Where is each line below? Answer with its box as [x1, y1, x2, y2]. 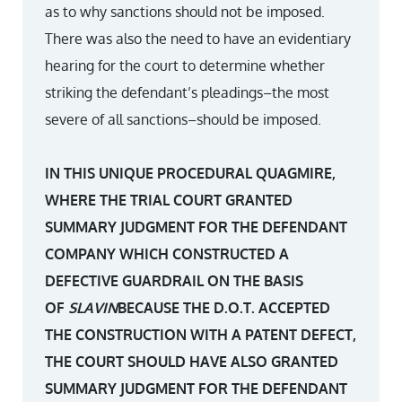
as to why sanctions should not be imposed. [45, 3, 325, 21]
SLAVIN [68, 299, 118, 317]
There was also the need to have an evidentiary [45, 30, 351, 48]
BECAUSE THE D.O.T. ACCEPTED [118, 299, 330, 317]
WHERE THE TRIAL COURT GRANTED [45, 191, 293, 209]
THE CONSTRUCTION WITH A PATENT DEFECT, [45, 326, 356, 344]
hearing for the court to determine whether [45, 57, 325, 74]
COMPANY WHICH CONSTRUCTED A [45, 245, 289, 263]
